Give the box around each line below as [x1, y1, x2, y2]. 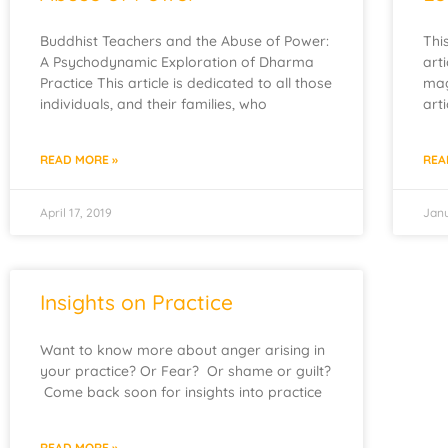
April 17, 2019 [40, 205, 112, 220]
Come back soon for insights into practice [40, 383, 322, 401]
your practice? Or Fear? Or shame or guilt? [40, 362, 331, 380]
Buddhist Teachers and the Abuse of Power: [40, 32, 329, 50]
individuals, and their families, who [40, 95, 267, 113]
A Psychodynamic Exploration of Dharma [40, 53, 314, 71]
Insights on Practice [40, 289, 233, 315]
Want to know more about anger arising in [40, 341, 325, 359]
